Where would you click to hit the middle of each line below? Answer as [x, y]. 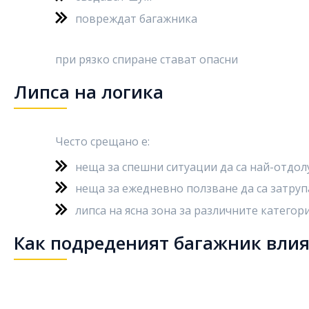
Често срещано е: [102, 141]
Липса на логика [89, 91]
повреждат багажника [136, 18]
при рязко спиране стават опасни [147, 59]
